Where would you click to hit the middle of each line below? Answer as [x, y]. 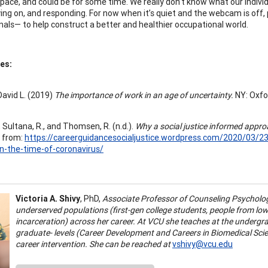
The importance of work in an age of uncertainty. [144, 95]
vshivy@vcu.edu [202, 244]
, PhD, [91, 198]
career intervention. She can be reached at [93, 244]
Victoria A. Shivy [48, 198]
